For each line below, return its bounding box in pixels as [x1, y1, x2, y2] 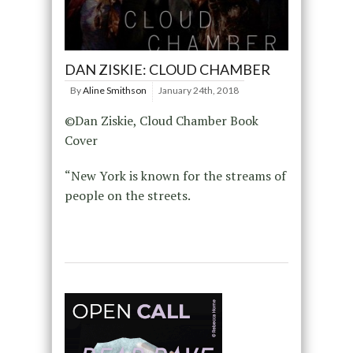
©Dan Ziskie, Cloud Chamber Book [64, 111, 258, 129]
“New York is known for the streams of [64, 166, 286, 184]
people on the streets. [64, 186, 191, 204]
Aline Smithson [82, 84, 147, 96]
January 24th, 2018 [158, 84, 239, 96]
